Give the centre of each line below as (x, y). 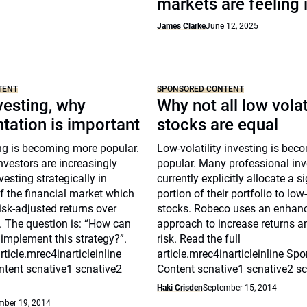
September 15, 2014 (240, 288)
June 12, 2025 (232, 26)
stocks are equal (218, 125)
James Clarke (182, 26)
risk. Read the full (199, 239)
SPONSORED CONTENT (201, 89)
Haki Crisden (180, 288)
